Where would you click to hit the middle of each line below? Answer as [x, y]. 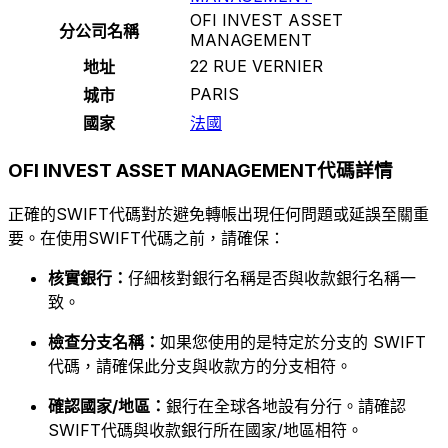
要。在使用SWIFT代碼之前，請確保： [146, 238]
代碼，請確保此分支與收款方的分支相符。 [200, 366]
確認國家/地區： [107, 406]
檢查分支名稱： [104, 342]
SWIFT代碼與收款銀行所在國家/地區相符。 [205, 430]
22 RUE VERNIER [256, 65]
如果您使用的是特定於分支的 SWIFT [293, 342]
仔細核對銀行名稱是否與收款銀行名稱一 [272, 278]
